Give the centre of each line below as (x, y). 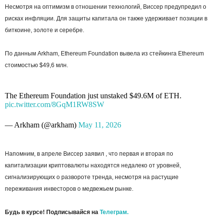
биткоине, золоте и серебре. (45, 30)
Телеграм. (114, 212)
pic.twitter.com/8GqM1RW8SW (54, 104)
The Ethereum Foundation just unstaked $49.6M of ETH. (93, 95)
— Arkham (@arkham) (42, 125)
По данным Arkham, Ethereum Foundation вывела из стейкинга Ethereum (104, 53)
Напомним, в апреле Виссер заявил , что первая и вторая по (89, 154)
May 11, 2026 (100, 125)
